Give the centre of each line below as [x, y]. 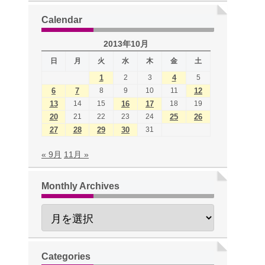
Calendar [62, 20]
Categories [66, 256]
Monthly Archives [80, 186]
